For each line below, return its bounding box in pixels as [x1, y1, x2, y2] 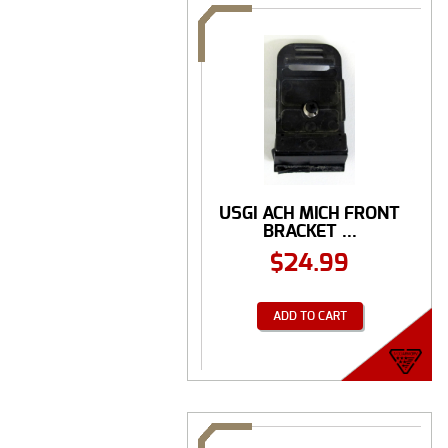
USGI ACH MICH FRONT [219, 203, 400, 223]
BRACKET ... [262, 221, 357, 241]
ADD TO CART [272, 309, 347, 322]
